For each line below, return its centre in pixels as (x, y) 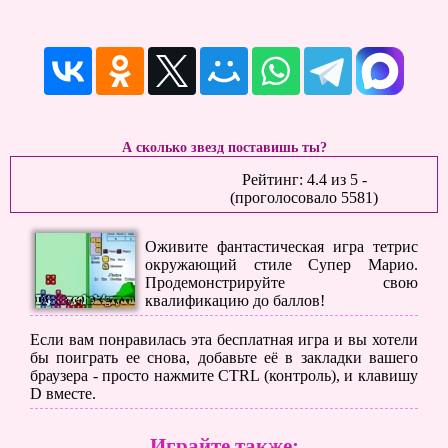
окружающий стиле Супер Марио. (281, 264)
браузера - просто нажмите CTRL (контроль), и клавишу (224, 375)
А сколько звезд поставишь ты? (224, 147)
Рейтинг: (274, 179)
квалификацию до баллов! (235, 300)
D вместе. (63, 393)
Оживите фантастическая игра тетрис (281, 246)
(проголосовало (285, 197)
